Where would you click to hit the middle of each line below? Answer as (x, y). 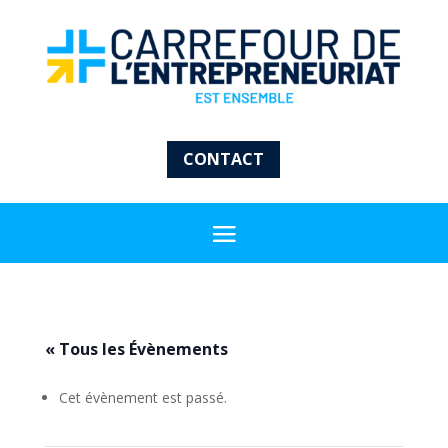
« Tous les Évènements (136, 348)
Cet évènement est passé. (142, 397)
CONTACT (224, 158)
